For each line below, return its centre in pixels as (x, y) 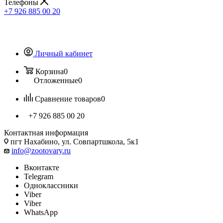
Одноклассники (51, 185)
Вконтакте (42, 167)
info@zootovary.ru (41, 150)
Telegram (39, 176)
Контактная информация (46, 132)
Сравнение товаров (68, 99)
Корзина (50, 71)
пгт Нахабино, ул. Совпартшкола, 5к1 (74, 141)
